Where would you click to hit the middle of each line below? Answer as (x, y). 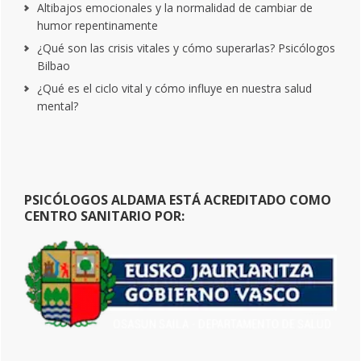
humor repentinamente (98, 26)
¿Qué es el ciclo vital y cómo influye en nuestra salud (174, 89)
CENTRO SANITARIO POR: (104, 216)
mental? (58, 106)
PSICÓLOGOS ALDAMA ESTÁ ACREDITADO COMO (178, 200)
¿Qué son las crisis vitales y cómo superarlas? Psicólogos (186, 48)
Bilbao (54, 66)
